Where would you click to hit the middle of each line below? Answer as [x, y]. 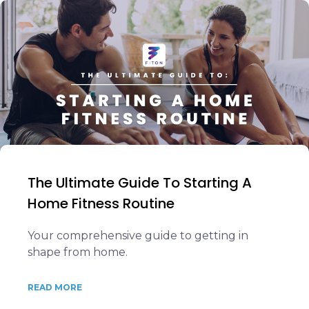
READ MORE [55, 287]
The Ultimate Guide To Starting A [140, 183]
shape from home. [78, 252]
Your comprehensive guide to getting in [138, 236]
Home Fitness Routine [101, 203]
